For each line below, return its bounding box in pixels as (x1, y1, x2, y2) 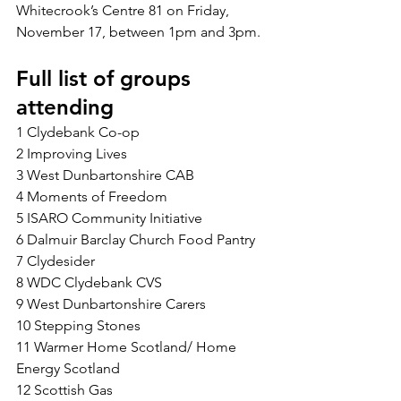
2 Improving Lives (16, 145, 127, 162)
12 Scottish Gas (16, 381, 113, 398)
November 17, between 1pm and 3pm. (16, 23, 260, 40)
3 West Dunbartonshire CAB (16, 166, 194, 183)
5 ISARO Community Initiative (16, 209, 202, 226)
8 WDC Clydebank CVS (16, 274, 162, 291)
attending (16, 94, 114, 120)
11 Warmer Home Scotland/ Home (16, 338, 240, 355)
